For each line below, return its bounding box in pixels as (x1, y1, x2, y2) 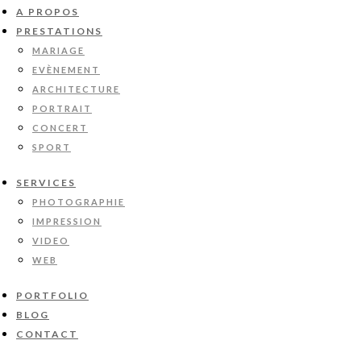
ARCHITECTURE (32, 84, 120, 94)
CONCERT (32, 122, 88, 133)
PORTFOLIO (16, 289, 89, 301)
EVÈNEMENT (32, 64, 100, 75)
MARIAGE (32, 45, 85, 56)
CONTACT (16, 328, 78, 340)
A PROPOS (16, 6, 79, 18)
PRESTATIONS (16, 25, 102, 37)
